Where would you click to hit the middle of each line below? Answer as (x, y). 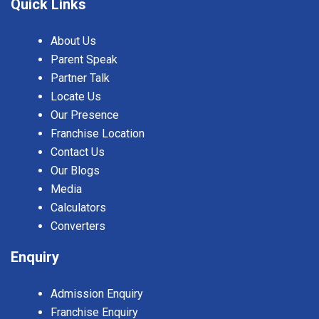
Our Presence (85, 115)
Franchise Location (98, 134)
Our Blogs (75, 171)
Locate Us (76, 97)
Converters (78, 226)
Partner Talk (80, 78)
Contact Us (78, 152)
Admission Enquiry (97, 294)
